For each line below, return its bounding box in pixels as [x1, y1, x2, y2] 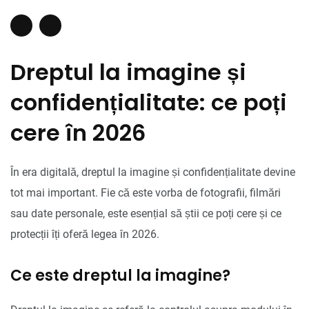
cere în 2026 [10, 117, 146, 148]
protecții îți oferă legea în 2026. [10, 227, 159, 241]
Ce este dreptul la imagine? [10, 264, 230, 286]
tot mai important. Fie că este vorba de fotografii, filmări [10, 186, 281, 199]
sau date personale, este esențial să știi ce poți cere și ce [10, 206, 281, 220]
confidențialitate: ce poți [10, 86, 287, 118]
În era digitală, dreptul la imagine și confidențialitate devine [10, 165, 295, 179]
